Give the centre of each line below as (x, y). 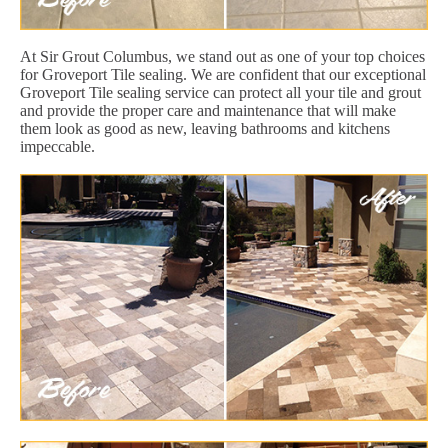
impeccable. (57, 146)
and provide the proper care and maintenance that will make (208, 110)
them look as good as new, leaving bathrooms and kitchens (205, 128)
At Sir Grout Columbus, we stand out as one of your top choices (222, 56)
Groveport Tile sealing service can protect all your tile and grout (220, 92)
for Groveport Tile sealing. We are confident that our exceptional (223, 74)
